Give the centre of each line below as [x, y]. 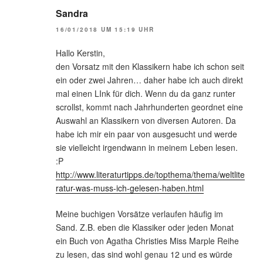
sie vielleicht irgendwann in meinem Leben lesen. [147, 148]
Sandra [72, 13]
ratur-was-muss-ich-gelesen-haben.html [130, 188]
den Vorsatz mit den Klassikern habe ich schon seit [150, 67]
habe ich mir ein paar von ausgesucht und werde [146, 134]
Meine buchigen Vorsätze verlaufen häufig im [139, 214]
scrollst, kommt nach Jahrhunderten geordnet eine [149, 107]
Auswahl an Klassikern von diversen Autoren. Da [146, 121]
